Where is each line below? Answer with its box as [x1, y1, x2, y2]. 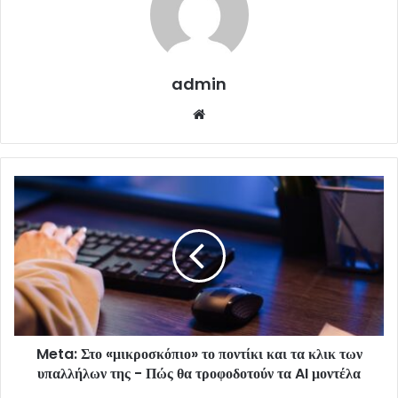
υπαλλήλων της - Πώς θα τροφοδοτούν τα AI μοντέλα [37, 362, 361, 384]
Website [209, 104, 259, 122]
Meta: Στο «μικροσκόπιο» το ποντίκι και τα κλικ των [36, 343, 362, 364]
